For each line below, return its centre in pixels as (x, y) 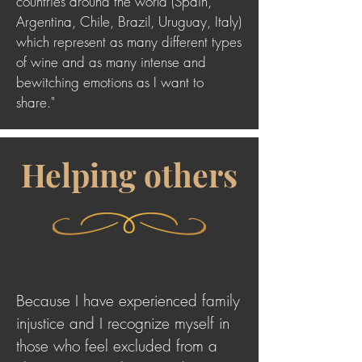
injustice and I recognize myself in (123, 323)
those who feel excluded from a (117, 346)
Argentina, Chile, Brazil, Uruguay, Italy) (129, 21)
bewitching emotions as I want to (110, 82)
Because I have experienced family (128, 301)
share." (36, 102)
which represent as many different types (129, 42)
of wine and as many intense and (111, 62)
